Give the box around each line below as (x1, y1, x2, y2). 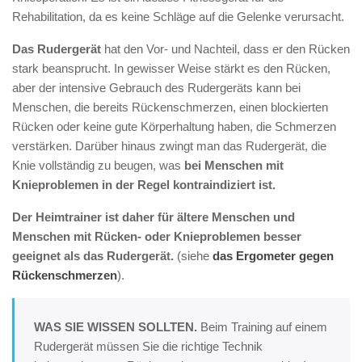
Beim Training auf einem (197, 319, 327, 334)
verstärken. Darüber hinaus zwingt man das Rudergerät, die (12, 138, 326, 153)
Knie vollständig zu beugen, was (12, 158, 184, 172)
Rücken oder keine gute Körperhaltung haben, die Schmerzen (12, 119, 336, 133)
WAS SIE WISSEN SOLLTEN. (34, 319, 197, 334)
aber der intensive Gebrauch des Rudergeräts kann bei (12, 80, 301, 95)
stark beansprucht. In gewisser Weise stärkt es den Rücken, (12, 61, 330, 75)
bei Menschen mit (184, 158, 284, 172)
